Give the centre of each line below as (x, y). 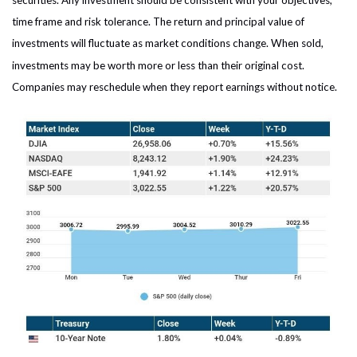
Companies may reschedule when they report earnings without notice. (175, 86)
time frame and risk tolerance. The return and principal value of (158, 22)
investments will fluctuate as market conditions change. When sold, (168, 43)
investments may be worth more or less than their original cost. (158, 65)
